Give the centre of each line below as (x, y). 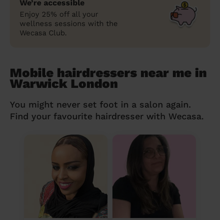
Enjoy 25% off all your (59, 14)
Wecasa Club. (43, 33)
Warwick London (64, 83)
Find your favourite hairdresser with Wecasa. (107, 116)
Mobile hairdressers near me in (108, 72)
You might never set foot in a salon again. (100, 104)
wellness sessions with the (69, 23)
